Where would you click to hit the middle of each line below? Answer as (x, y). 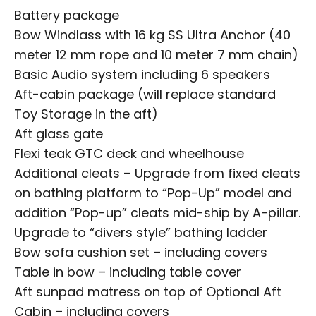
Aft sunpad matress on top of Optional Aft (148, 292)
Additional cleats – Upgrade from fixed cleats (157, 173)
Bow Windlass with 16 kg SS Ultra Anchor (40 (152, 35)
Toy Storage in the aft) (86, 114)
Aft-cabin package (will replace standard (145, 94)
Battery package (67, 15)
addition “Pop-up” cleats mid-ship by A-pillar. (157, 213)
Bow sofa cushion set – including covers (141, 252)
